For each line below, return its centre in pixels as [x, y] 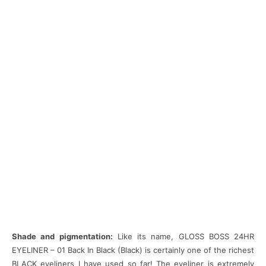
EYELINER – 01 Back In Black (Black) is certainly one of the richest [133, 250]
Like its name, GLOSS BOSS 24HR [183, 237]
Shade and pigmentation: [62, 237]
